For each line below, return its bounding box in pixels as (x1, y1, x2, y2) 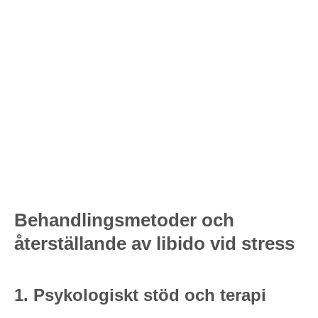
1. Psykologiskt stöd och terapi (14, 285, 266, 305)
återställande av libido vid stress (14, 233, 295, 255)
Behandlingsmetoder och (14, 209, 234, 231)
